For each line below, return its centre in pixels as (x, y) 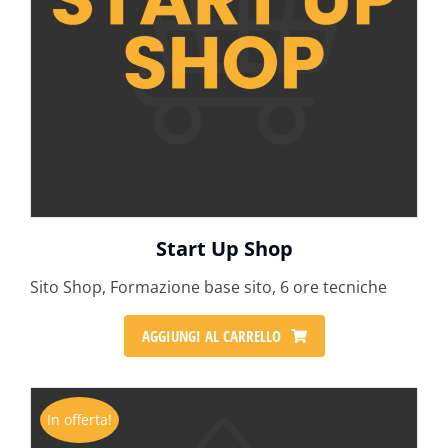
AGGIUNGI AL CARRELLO (211, 335)
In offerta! (79, 419)
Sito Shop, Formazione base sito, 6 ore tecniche (208, 287)
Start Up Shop (224, 248)
